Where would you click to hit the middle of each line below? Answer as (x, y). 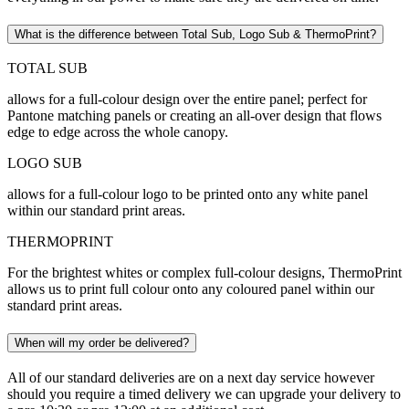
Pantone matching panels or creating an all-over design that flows (194, 116)
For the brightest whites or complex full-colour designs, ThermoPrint (204, 273)
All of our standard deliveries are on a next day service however (191, 377)
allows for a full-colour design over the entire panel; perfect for (187, 100)
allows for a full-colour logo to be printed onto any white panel (188, 194)
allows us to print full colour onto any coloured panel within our (191, 289)
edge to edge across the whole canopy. (118, 132)
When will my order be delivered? (102, 343)
